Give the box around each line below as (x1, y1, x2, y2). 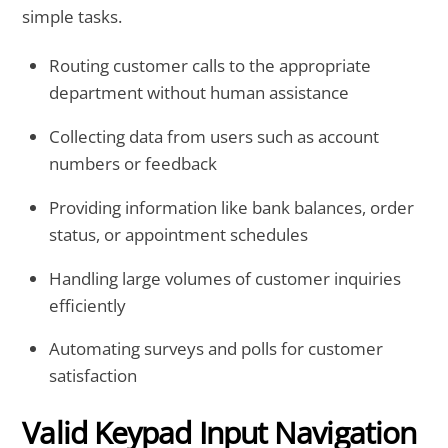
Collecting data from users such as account (49, 124, 380, 148)
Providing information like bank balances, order (49, 195, 415, 219)
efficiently (49, 293, 127, 317)
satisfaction (49, 364, 138, 388)
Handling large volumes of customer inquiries (49, 266, 402, 290)
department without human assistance (49, 81, 350, 105)
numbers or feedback (49, 151, 218, 175)
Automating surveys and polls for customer (49, 337, 384, 361)
